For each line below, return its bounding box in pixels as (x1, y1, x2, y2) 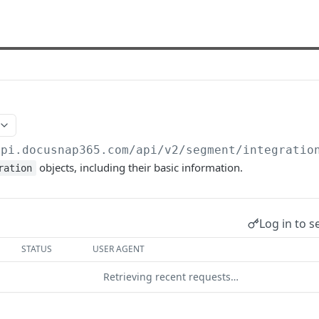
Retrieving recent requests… (103, 270, 239, 283)
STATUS (21, 243, 53, 255)
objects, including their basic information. (36, 160, 243, 174)
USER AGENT (93, 243, 145, 255)
